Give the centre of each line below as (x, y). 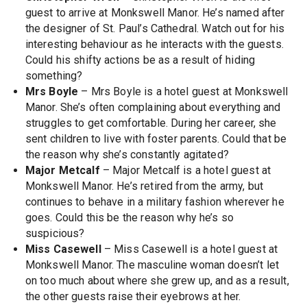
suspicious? (55, 233)
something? (54, 75)
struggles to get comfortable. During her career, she (151, 123)
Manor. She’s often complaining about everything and (153, 107)
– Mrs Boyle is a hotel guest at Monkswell (183, 91)
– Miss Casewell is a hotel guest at (189, 249)
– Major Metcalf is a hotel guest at (185, 170)
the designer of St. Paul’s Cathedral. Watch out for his (155, 28)
